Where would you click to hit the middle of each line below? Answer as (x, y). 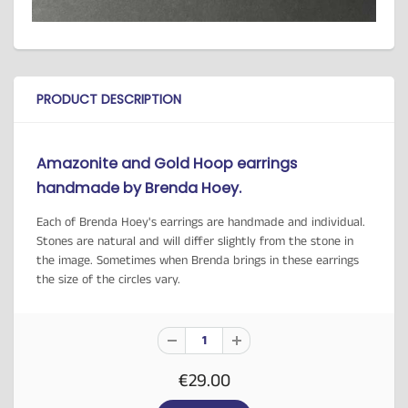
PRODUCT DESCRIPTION (109, 99)
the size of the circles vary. (110, 280)
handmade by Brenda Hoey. (139, 188)
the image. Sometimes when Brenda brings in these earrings (198, 260)
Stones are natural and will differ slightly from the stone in (195, 241)
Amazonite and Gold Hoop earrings (167, 163)
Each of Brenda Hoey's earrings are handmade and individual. (201, 222)
